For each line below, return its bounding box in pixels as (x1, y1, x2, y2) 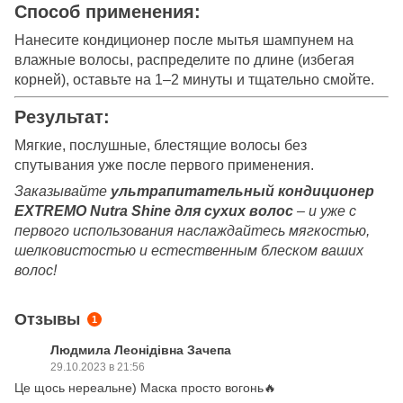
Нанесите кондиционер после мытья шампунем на (14, 31, 354, 48)
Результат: (14, 106, 110, 127)
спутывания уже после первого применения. (14, 157, 314, 173)
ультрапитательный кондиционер (111, 183, 374, 199)
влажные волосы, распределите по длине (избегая (14, 51, 354, 67)
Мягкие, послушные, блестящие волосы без (14, 137, 307, 153)
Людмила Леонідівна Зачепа (50, 342, 231, 357)
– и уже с (293, 202, 356, 219)
